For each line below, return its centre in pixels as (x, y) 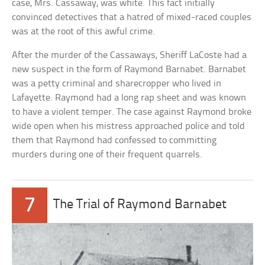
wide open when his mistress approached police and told (129, 126)
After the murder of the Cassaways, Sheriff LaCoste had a (130, 55)
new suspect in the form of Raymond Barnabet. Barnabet (129, 69)
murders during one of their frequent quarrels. (107, 154)
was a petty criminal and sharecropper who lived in (117, 83)
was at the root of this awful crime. (84, 31)
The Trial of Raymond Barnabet (140, 205)
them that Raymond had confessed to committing (114, 140)
